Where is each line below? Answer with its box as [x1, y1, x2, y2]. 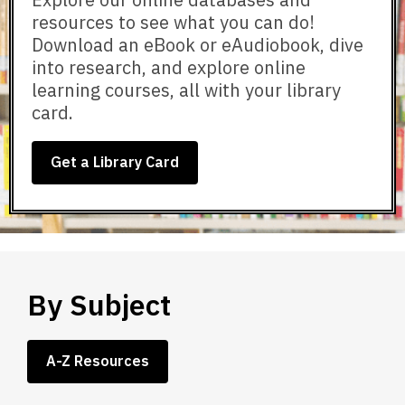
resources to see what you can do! [32, 10, 315, 35]
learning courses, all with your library [32, 78, 341, 103]
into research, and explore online [32, 55, 306, 80]
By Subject [27, 286, 171, 325]
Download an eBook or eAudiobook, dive [32, 33, 363, 58]
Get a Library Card [51, 153, 179, 172]
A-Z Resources [46, 352, 149, 371]
